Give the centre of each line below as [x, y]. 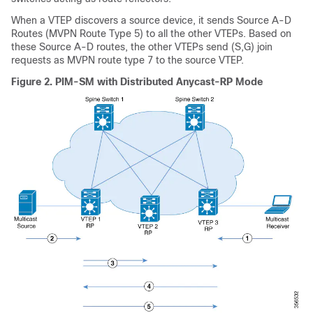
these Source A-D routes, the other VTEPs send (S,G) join [142, 47]
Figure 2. [33, 82]
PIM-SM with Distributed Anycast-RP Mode [159, 82]
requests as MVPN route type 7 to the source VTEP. [128, 60]
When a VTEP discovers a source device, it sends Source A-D [151, 21]
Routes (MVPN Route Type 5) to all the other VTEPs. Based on [151, 34]
